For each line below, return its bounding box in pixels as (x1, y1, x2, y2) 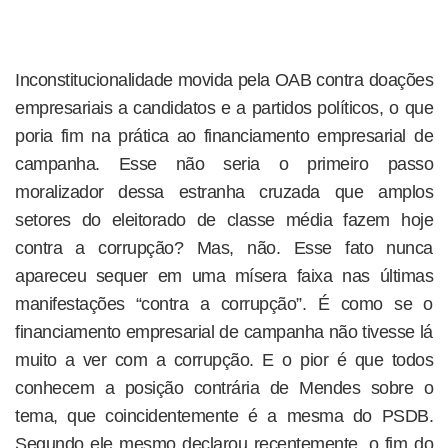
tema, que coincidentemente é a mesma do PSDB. (15, 406, 433, 426)
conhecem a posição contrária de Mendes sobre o (15, 378, 433, 398)
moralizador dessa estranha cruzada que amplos (15, 182, 433, 202)
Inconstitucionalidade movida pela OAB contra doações (15, 70, 433, 90)
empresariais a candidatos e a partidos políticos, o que (15, 98, 433, 118)
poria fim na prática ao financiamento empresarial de (15, 126, 433, 146)
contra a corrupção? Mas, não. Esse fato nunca (15, 238, 433, 258)
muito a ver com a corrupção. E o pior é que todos (15, 350, 433, 370)
